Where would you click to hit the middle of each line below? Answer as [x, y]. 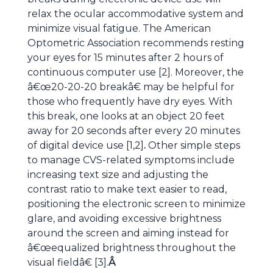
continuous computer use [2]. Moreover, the [136, 72]
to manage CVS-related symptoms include [131, 160]
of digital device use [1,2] [86, 145]
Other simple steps [194, 145]
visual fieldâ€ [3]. [68, 262]
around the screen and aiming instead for [128, 233]
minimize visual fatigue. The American [119, 28]
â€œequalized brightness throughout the [132, 248]
